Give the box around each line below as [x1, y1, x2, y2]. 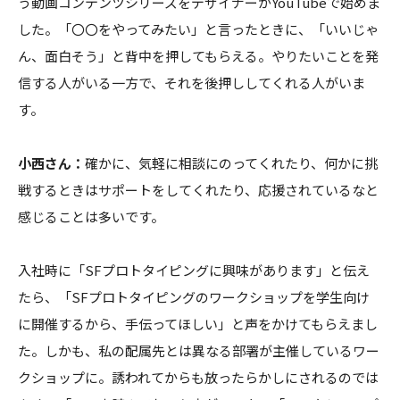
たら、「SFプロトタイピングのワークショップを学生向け [18, 287, 370, 306]
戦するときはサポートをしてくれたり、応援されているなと [18, 179, 379, 199]
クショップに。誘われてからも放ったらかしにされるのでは [18, 367, 379, 387]
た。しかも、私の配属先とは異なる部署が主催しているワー [18, 340, 379, 360]
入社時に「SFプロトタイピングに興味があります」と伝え [18, 260, 370, 279]
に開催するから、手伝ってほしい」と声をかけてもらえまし [18, 313, 378, 333]
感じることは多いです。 [18, 206, 164, 226]
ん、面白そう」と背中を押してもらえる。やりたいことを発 [18, 46, 379, 65]
